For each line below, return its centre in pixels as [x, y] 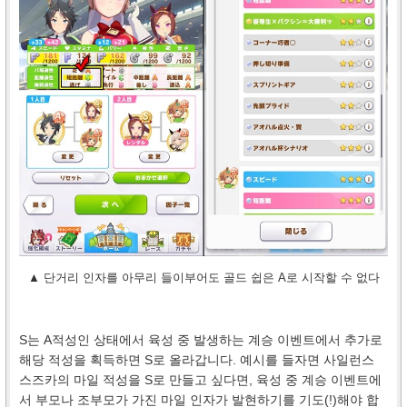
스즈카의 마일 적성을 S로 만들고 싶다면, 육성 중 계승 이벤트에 [200, 379]
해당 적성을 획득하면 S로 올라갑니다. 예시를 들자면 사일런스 [197, 359]
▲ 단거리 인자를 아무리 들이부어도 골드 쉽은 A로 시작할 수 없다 [203, 277]
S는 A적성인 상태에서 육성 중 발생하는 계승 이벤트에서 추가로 [201, 339]
